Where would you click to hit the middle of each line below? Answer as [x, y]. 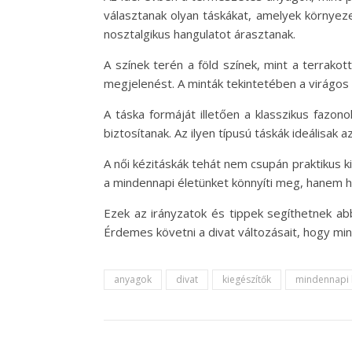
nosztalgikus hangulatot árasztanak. [200, 34]
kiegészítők [247, 279]
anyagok [133, 279]
